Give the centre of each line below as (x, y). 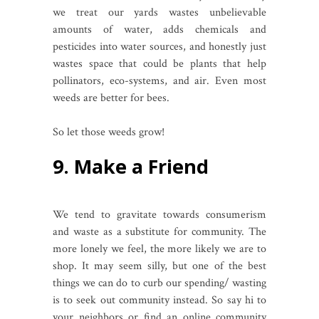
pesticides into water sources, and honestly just (159, 46)
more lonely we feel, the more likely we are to (159, 249)
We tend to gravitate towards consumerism (159, 214)
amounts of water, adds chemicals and (159, 29)
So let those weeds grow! (110, 132)
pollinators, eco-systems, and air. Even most (159, 80)
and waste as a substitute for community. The (159, 231)
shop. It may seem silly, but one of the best (159, 266)
